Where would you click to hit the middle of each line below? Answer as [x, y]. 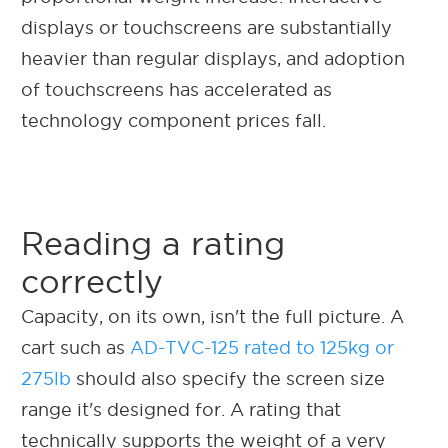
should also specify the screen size [228, 378]
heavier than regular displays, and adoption [213, 58]
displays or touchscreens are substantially [206, 27]
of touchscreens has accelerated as [176, 89]
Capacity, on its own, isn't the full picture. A [212, 316]
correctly [92, 281]
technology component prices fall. [176, 120]
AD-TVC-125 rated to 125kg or [262, 347]
